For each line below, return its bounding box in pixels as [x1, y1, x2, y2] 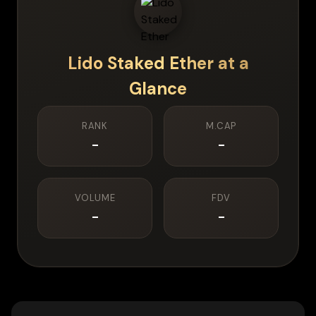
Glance [129, 78, 187, 100]
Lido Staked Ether [67, 52, 214, 75]
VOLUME [74, 192, 116, 205]
